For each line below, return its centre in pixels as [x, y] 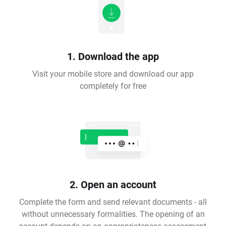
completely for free [113, 86]
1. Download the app [113, 56]
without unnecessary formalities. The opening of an [113, 214]
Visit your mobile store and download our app [113, 74]
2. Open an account [113, 184]
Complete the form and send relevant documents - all [113, 202]
